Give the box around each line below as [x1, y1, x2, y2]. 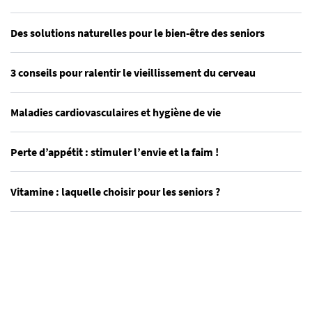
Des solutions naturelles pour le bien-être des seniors [10, 26, 265, 40]
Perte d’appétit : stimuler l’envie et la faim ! [10, 145, 219, 159]
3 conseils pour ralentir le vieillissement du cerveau [10, 65, 256, 79]
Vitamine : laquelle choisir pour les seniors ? [10, 185, 220, 198]
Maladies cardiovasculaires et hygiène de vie [10, 105, 221, 119]
